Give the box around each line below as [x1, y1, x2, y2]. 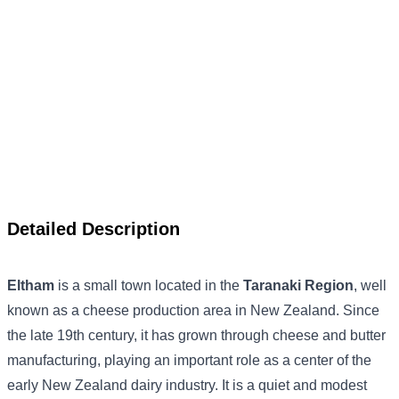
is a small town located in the [54, 278, 243, 293]
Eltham [7, 278, 54, 293]
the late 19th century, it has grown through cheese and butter [7, 328, 386, 343]
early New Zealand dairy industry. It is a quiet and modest [7, 378, 367, 393]
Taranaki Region [243, 278, 354, 293]
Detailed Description [7, 219, 180, 239]
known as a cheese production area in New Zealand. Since [7, 303, 379, 318]
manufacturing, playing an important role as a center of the [7, 353, 371, 368]
